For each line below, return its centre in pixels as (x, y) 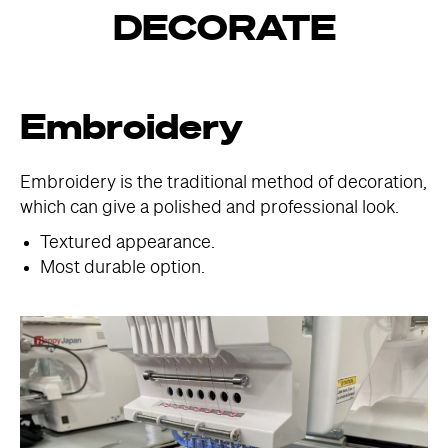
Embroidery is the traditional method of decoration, (223, 183)
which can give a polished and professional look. (209, 208)
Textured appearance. (127, 243)
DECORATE (224, 30)
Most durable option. (122, 268)
